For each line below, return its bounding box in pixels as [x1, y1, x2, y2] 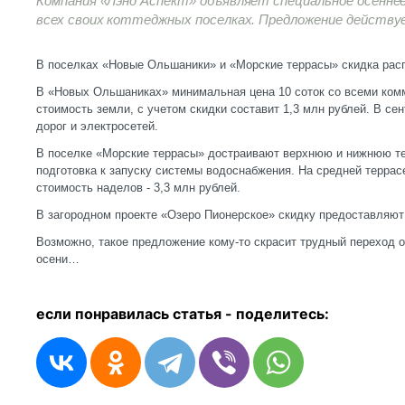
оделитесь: [245, 305, 329, 323]
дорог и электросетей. [36, 119, 158, 133]
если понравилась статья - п [36, 305, 245, 323]
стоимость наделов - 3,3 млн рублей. [36, 181, 240, 194]
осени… [36, 252, 80, 266]
